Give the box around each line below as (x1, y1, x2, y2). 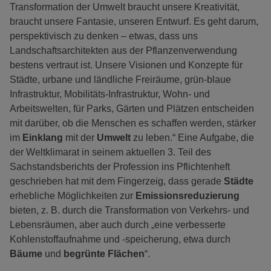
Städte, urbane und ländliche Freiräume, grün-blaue (10, 74, 231, 85)
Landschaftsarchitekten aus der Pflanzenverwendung (10, 45, 237, 56)
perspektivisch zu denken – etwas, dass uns (10, 31, 198, 42)
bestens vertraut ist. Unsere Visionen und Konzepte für (10, 60, 243, 71)
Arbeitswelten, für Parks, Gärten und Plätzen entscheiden (10, 103, 254, 114)
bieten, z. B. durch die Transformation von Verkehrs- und (10, 205, 249, 216)
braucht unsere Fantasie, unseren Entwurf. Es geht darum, (10, 16, 258, 27)
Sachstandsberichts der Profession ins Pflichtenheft (10, 162, 230, 172)
